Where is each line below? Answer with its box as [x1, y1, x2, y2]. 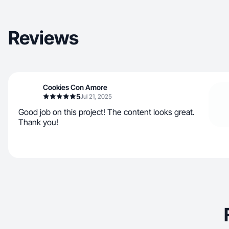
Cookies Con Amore [43, 83, 107, 91]
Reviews [8, 27, 79, 49]
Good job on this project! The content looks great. [18, 107, 195, 117]
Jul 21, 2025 [80, 93, 112, 100]
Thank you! [18, 117, 58, 127]
